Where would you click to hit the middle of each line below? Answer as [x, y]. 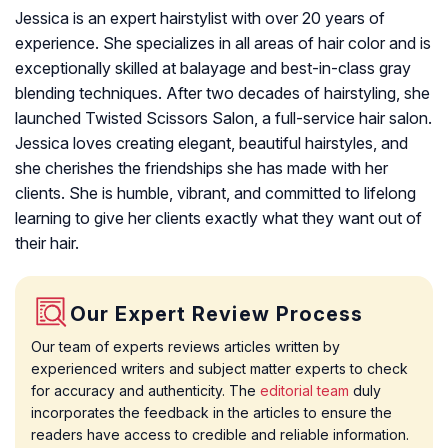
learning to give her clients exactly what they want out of [218, 218]
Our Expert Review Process [217, 314]
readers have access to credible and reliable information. [220, 434]
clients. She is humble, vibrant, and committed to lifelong [215, 193]
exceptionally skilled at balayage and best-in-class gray [213, 68]
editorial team [304, 390]
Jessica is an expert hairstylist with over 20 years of [200, 18]
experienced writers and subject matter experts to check [219, 368]
